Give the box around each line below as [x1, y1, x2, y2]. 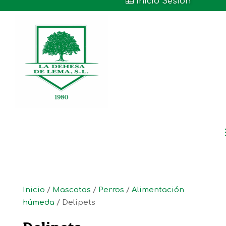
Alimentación [131, 185, 184, 194]
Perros [98, 185, 124, 194]
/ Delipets [54, 198, 95, 207]
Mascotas [52, 185, 91, 194]
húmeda [22, 198, 54, 207]
